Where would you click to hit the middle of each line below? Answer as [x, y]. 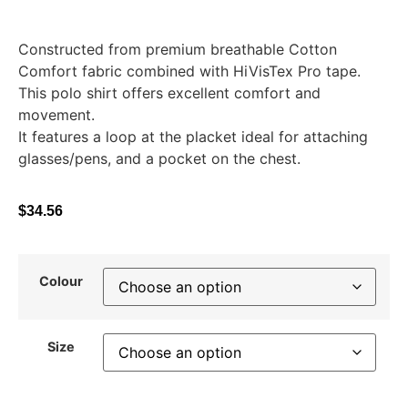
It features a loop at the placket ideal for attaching [193, 137]
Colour [61, 280]
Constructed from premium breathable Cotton [178, 49]
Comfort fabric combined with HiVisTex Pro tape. [189, 71]
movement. [56, 115]
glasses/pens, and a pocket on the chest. [159, 158]
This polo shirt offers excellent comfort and [169, 93]
